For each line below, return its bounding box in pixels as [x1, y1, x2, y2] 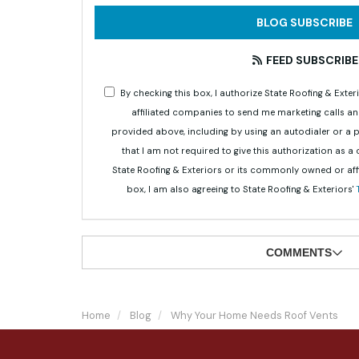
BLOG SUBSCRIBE [256, 15, 353, 30]
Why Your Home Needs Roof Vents [171, 309, 338, 322]
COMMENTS [265, 246, 332, 259]
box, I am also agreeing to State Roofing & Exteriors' [127, 184, 356, 195]
